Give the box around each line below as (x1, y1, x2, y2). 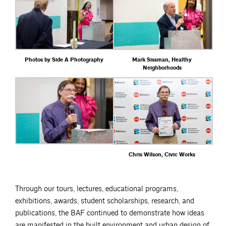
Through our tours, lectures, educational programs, (15, 184, 178, 194)
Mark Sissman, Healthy (132, 56, 192, 64)
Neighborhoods (142, 65, 182, 72)
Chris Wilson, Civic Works (129, 151, 195, 158)
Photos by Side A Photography (25, 56, 103, 64)
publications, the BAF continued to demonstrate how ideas (15, 208, 204, 218)
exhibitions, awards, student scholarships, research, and (15, 196, 194, 206)
